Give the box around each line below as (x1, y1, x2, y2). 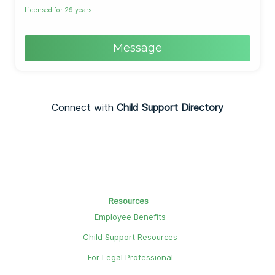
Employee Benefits (95, 211, 166, 222)
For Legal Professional (87, 252, 173, 262)
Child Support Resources (83, 231, 178, 242)
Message (113, 41, 162, 55)
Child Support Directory (117, 101, 223, 114)
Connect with (52, 101, 117, 114)
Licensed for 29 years (25, 6, 91, 14)
